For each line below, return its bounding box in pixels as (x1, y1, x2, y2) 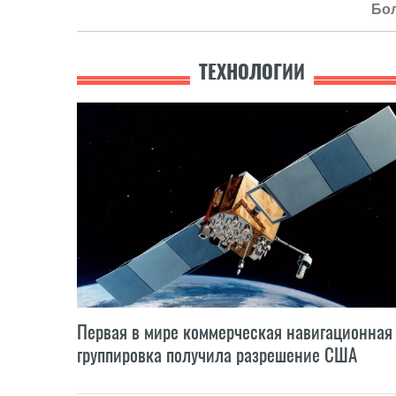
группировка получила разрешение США (77, 341, 357, 368)
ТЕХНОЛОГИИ (198, 58, 305, 86)
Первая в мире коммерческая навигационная (77, 318, 392, 345)
